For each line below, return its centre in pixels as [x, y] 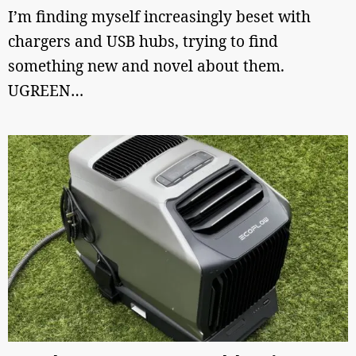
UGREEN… [46, 91]
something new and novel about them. [146, 66]
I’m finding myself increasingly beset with [159, 17]
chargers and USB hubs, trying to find [143, 41]
